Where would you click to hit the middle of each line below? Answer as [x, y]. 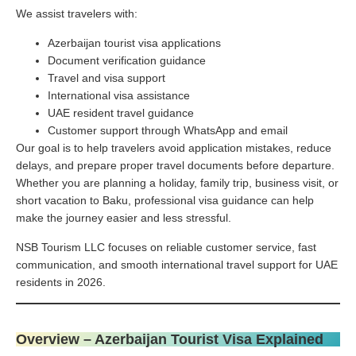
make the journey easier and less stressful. [124, 217]
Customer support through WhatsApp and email [168, 130]
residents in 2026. [61, 282]
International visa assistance [119, 95]
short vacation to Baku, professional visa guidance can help [165, 200]
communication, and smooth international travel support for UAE [177, 264]
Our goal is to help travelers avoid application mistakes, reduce [174, 147]
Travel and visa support [106, 77]
